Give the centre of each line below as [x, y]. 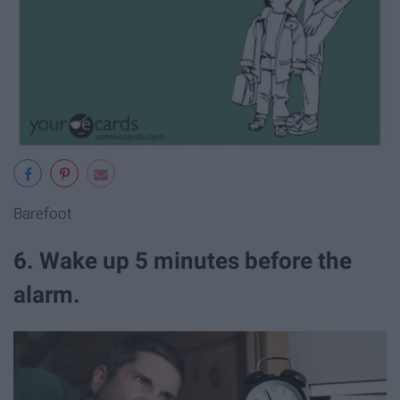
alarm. [47, 295]
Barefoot [42, 214]
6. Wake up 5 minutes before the [183, 261]
